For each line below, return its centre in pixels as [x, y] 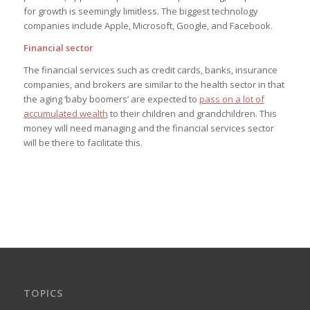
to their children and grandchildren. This [192, 113]
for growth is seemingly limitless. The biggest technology [140, 11]
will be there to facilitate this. [83, 142]
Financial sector [58, 47]
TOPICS [43, 293]
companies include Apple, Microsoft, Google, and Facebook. [148, 25]
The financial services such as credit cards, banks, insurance [150, 70]
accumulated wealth [65, 113]
